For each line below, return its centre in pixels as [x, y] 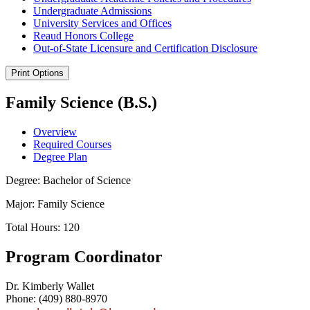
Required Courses [72, 145]
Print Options [37, 73]
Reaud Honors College [83, 35]
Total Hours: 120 [43, 228]
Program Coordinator [84, 257]
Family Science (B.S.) [81, 103]
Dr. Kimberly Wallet [50, 286]
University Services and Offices [102, 23]
